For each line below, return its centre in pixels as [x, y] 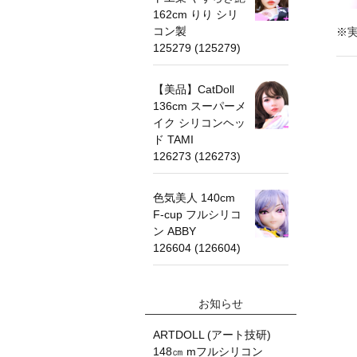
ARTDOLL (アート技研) [212, 334]
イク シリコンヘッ [199, 122]
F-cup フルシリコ [197, 214]
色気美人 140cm [194, 197]
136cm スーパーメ [200, 106]
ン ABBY [180, 231]
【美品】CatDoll [194, 89]
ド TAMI [173, 139]
